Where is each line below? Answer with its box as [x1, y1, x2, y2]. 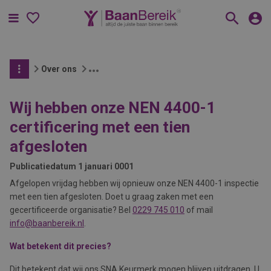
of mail [184, 205, 213, 215]
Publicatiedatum [10, 162, 76, 171]
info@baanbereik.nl [10, 218, 84, 228]
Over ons [41, 64, 77, 74]
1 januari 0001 [78, 162, 134, 171]
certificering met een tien [10, 118, 190, 136]
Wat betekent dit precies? [10, 241, 111, 251]
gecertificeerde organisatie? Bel [10, 205, 132, 215]
